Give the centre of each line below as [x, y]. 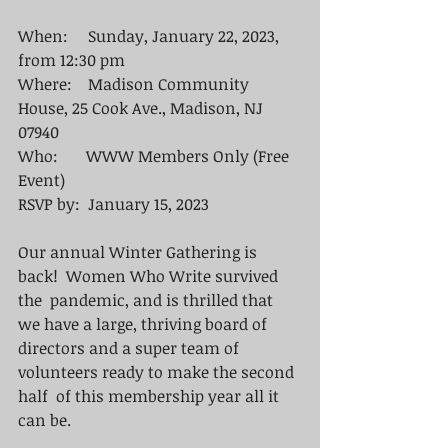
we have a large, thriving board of [144, 324]
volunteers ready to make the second [158, 372]
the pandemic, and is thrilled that [147, 300]
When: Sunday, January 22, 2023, [150, 36]
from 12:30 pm [73, 60]
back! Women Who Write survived [150, 276]
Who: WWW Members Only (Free [155, 156]
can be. [46, 420]
